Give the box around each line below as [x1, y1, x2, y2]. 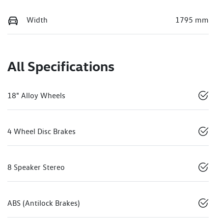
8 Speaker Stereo [7, 163, 65, 172]
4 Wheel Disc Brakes [7, 127, 76, 137]
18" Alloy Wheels [7, 91, 65, 101]
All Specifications [7, 57, 114, 75]
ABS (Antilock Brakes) [7, 198, 80, 208]
